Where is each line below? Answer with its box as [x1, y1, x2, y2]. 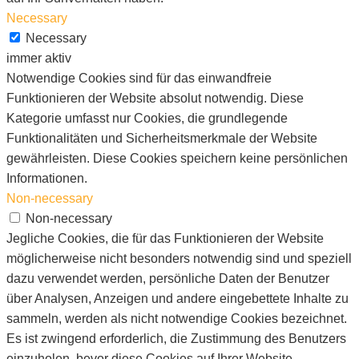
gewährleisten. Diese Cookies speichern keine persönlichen [6, 151, 348, 165]
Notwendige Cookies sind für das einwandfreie [6, 71, 272, 85]
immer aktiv [6, 50, 71, 65]
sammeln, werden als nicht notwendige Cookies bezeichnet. [6, 311, 347, 325]
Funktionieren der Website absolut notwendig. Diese [6, 91, 304, 105]
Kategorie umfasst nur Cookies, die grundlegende [6, 111, 288, 125]
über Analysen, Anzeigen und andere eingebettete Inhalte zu [6, 291, 349, 305]
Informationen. [6, 171, 87, 185]
